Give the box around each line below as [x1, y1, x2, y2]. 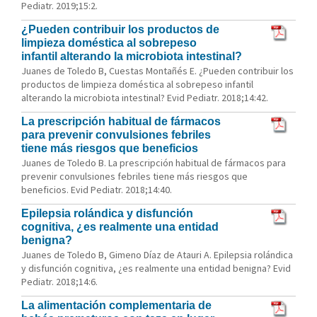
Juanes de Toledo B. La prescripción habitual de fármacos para [21, 156, 286, 169]
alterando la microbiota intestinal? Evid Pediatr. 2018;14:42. [21, 91, 268, 104]
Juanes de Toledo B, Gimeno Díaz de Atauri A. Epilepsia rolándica [21, 248, 293, 261]
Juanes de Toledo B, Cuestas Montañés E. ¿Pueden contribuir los [21, 64, 294, 77]
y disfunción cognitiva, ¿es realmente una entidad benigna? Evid [21, 262, 291, 275]
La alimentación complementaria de [21, 299, 212, 311]
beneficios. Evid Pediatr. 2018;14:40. [21, 183, 172, 196]
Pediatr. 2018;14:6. [21, 275, 98, 288]
